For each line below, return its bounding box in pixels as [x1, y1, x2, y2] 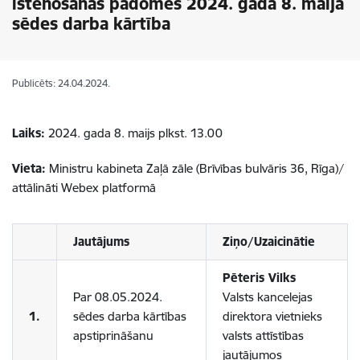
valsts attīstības [223, 328, 304, 343]
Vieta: [12, 161, 46, 176]
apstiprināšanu [73, 328, 153, 343]
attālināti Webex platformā [12, 180, 156, 195]
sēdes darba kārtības [73, 309, 186, 324]
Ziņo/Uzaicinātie [223, 234, 315, 249]
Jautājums [73, 234, 129, 249]
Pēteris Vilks [223, 270, 296, 285]
